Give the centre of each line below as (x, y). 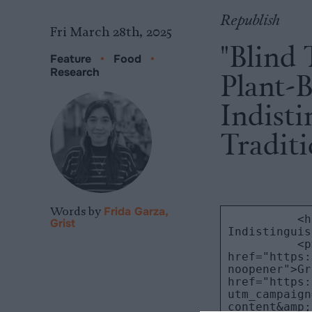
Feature (71, 59)
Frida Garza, (136, 211)
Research (75, 72)
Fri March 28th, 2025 (111, 32)
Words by (77, 211)
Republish (249, 19)
